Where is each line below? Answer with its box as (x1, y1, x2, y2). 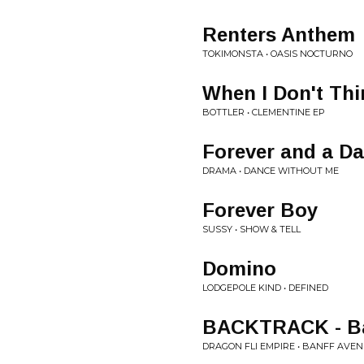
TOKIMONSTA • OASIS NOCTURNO (202, 48, 353, 59)
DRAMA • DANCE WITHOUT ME (202, 165, 339, 176)
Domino (202, 258, 276, 279)
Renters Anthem (202, 24, 355, 45)
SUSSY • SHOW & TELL (202, 223, 301, 235)
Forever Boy (202, 199, 318, 221)
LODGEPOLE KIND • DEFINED (202, 282, 328, 293)
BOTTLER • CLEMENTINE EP (202, 106, 325, 118)
